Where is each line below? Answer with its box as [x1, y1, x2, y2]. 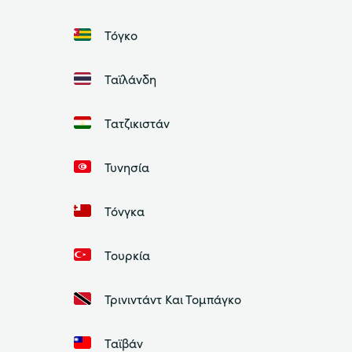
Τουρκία [104, 245, 150, 263]
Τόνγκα [104, 201, 145, 219]
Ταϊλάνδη [104, 69, 156, 87]
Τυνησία [104, 157, 149, 175]
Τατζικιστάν [104, 113, 170, 131]
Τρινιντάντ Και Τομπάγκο [104, 289, 241, 307]
